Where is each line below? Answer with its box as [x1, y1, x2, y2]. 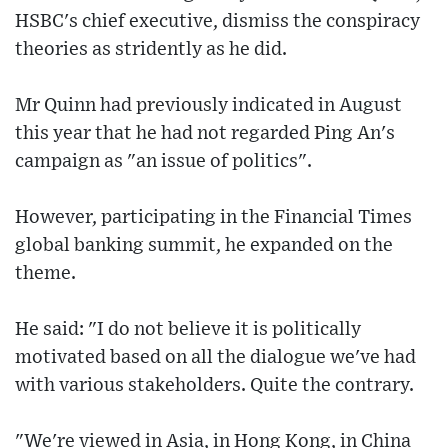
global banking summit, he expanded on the [15, 236, 393, 256]
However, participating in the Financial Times [15, 208, 412, 228]
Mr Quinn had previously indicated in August [15, 96, 402, 116]
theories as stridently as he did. [15, 40, 287, 60]
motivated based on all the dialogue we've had [15, 348, 416, 368]
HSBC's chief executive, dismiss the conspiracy [15, 12, 420, 32]
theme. [15, 264, 76, 284]
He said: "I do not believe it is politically [15, 320, 361, 340]
